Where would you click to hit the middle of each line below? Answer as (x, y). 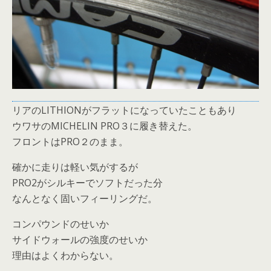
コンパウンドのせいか (60, 224)
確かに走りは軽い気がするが (75, 167)
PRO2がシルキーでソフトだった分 (87, 183)
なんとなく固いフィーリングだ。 (85, 198)
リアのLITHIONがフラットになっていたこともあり (124, 110)
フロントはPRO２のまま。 (70, 142)
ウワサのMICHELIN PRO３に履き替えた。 (105, 126)
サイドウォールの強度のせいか (80, 240)
